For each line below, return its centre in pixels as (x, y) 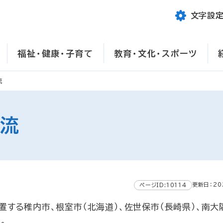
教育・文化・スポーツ (156, 53)
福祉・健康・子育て (56, 53)
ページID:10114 (163, 185)
